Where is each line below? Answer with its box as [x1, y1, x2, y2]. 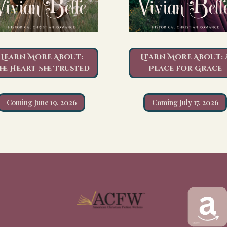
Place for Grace [148, 63, 222, 73]
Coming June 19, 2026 [7, 97, 77, 107]
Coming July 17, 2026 [152, 97, 219, 107]
